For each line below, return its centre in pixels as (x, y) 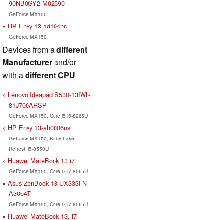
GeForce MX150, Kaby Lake (41, 138)
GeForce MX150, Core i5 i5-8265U (48, 115)
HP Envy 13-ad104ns (37, 26)
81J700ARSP (27, 105)
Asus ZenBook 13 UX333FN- (48, 183)
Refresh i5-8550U (28, 148)
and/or (64, 62)
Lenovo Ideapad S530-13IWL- (49, 94)
